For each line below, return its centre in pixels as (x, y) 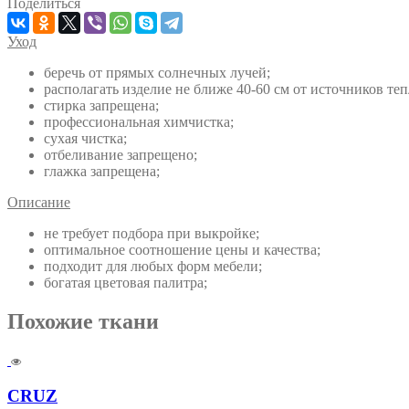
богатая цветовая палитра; (126, 282)
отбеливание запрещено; (121, 154)
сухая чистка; (85, 138)
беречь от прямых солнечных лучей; (157, 72)
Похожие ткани (83, 321)
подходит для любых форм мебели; (153, 266)
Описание (39, 202)
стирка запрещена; (101, 105)
